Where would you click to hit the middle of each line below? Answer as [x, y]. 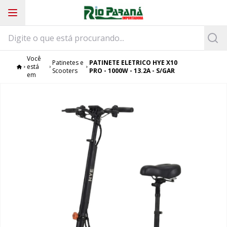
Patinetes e [68, 63]
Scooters [65, 71]
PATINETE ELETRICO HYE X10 [133, 63]
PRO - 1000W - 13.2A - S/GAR [132, 71]
